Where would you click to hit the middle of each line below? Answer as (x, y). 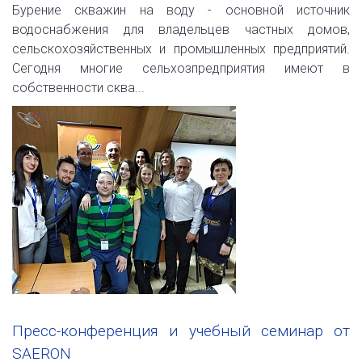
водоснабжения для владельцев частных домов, (181, 29)
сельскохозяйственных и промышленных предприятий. (181, 48)
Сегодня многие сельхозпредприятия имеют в (181, 68)
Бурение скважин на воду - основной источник (181, 10)
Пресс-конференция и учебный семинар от (181, 330)
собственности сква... (78, 87)
